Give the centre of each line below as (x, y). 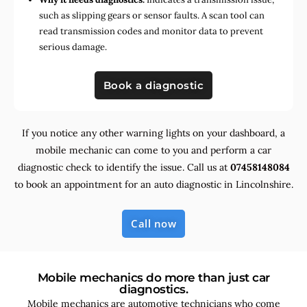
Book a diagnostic (153, 85)
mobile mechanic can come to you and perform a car (153, 150)
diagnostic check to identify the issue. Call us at (124, 167)
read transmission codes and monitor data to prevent (151, 31)
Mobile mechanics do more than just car (153, 277)
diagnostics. (153, 289)
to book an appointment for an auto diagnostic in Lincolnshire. (153, 184)
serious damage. (73, 47)
